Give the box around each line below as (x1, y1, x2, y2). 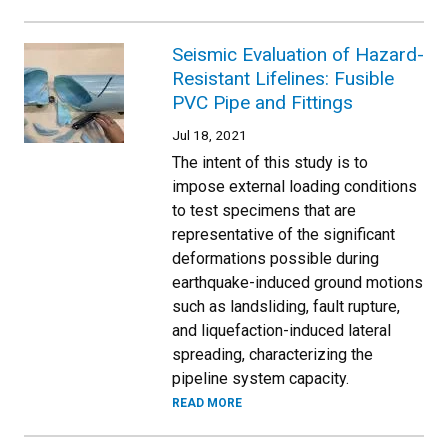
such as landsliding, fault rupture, (172, 297, 400, 316)
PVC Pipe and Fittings (172, 91, 353, 114)
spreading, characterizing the (172, 345, 373, 364)
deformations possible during (172, 249, 379, 268)
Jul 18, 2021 (172, 127, 247, 143)
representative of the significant (172, 225, 395, 244)
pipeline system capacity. (172, 369, 349, 388)
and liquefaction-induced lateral (172, 321, 391, 340)
